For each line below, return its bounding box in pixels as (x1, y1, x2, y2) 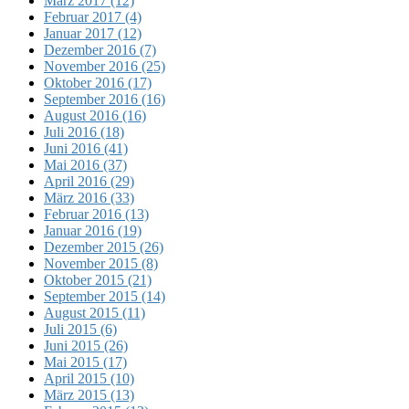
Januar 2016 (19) (44, 222, 142, 238)
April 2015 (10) (44, 370, 134, 386)
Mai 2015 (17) (44, 353, 127, 370)
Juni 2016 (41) (44, 140, 128, 156)
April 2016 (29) (44, 173, 134, 189)
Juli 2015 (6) (44, 320, 117, 337)
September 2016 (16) (44, 90, 165, 107)
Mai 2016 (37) (44, 156, 127, 173)
